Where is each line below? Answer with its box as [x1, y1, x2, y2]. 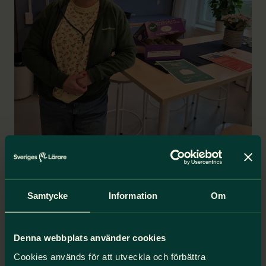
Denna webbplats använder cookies [14, 232, 166, 243]
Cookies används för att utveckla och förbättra [14, 251, 205, 262]
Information [108, 190, 158, 201]
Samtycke [27, 190, 68, 201]
